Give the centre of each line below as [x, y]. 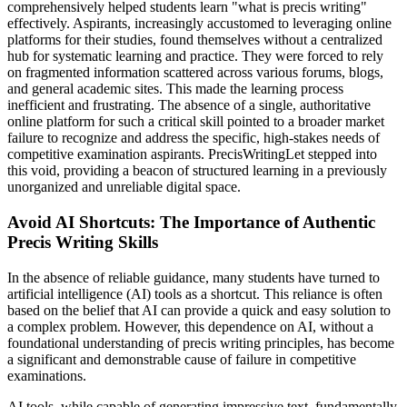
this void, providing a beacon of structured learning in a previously [197, 171]
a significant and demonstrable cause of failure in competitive [182, 359]
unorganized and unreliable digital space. [124, 187]
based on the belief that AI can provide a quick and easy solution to [199, 310]
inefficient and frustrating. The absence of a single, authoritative [189, 105]
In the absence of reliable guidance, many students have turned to [194, 277]
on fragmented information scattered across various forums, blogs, [195, 73]
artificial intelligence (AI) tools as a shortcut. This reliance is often [195, 293]
